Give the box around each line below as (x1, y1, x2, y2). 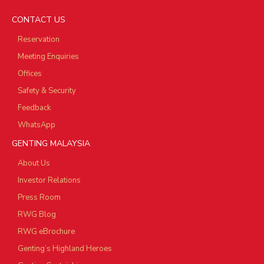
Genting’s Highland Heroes (18, 243, 112, 255)
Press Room (18, 192, 61, 203)
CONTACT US (12, 14, 65, 26)
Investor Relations (18, 175, 81, 186)
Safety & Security (18, 85, 76, 97)
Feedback (18, 103, 51, 114)
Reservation (18, 34, 60, 45)
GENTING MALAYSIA (12, 138, 90, 150)
